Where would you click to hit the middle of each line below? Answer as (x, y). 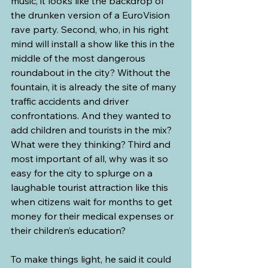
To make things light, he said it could (92, 259)
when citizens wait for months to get (93, 201)
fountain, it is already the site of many (95, 86)
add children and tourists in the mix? (92, 130)
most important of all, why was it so (91, 158)
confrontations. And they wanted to (92, 115)
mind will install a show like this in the (94, 43)
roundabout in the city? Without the (92, 72)
